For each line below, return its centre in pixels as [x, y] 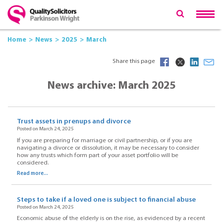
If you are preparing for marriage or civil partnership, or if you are [104, 140]
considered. [32, 163]
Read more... [32, 173]
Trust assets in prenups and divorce [74, 122]
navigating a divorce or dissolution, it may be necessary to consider [108, 148]
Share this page [134, 61]
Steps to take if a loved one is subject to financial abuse [106, 200]
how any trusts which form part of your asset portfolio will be [97, 155]
